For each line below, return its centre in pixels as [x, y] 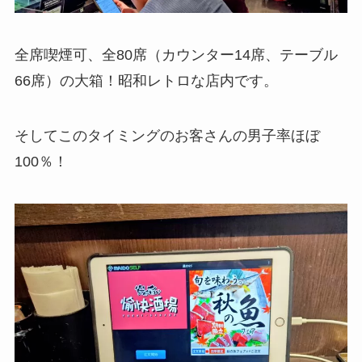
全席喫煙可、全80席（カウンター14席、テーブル [176, 55]
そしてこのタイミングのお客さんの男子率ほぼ [167, 136]
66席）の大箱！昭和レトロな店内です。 [146, 81]
